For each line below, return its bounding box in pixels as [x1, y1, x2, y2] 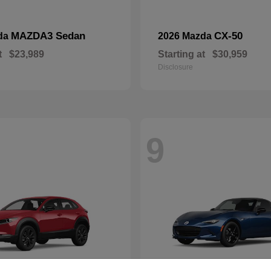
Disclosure [158, 63, 193, 71]
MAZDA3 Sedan [11, 30, 85, 42]
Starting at [158, 49, 205, 59]
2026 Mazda [158, 31, 214, 41]
